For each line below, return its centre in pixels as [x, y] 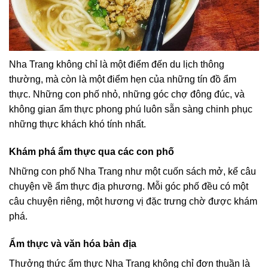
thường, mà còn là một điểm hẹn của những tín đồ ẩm [123, 80]
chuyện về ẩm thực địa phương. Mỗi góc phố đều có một [129, 186]
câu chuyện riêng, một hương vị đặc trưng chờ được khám [133, 201]
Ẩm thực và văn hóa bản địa [73, 243]
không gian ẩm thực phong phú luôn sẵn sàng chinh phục [131, 109]
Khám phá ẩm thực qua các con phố [92, 151]
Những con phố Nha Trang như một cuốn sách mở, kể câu [133, 171]
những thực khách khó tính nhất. [77, 124]
